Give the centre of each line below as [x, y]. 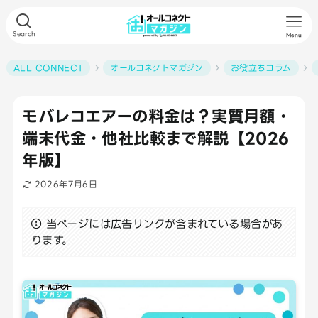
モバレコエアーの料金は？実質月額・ [157, 116]
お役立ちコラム [261, 68]
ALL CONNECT [48, 68]
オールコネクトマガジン [157, 68]
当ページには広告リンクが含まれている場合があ [164, 224]
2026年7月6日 [66, 185]
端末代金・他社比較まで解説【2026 [156, 138]
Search [24, 34]
